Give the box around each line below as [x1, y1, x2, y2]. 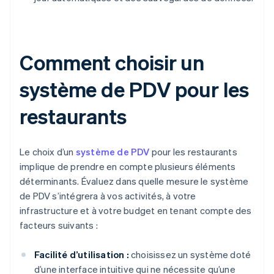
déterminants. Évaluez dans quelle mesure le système [20, 175, 249, 188]
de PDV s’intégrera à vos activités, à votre [20, 190, 196, 202]
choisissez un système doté [128, 248, 251, 261]
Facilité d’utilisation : [34, 248, 129, 261]
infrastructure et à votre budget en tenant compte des [20, 204, 252, 217]
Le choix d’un [20, 146, 76, 158]
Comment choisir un [20, 49, 205, 76]
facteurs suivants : [20, 219, 98, 232]
